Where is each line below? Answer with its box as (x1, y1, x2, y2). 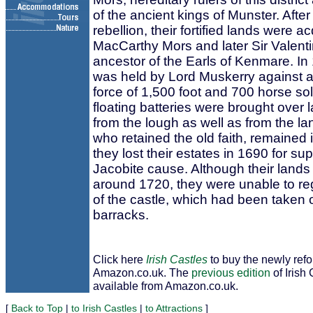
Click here (93, 253, 146, 265)
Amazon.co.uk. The (93, 266, 191, 279)
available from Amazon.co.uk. (93, 279, 238, 292)
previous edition (191, 266, 270, 279)
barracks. (93, 208, 149, 222)
